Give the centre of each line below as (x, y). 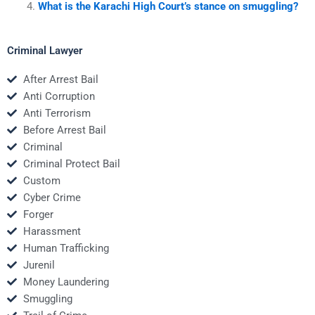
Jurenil (39, 265)
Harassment (52, 231)
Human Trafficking (66, 248)
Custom (41, 180)
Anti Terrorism (57, 113)
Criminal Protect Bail (71, 163)
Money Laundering (66, 282)
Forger (38, 214)
